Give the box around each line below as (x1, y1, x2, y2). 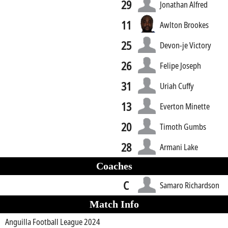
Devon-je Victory (160, 39, 212, 51)
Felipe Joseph (160, 60, 202, 71)
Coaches (96, 160, 132, 172)
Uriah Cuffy (160, 80, 194, 92)
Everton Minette (160, 100, 210, 112)
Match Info (89, 198, 139, 210)
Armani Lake (160, 141, 198, 153)
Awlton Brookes (160, 19, 209, 31)
